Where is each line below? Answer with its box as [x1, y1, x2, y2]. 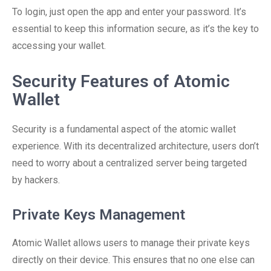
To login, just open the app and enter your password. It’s [12, 6, 246, 18]
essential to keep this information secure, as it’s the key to [12, 23, 259, 34]
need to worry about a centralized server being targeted [12, 157, 247, 169]
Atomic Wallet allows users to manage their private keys [12, 237, 250, 249]
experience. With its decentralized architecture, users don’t [12, 140, 259, 152]
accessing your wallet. [12, 40, 106, 51]
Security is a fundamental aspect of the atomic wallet [12, 123, 236, 135]
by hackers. [12, 174, 60, 186]
